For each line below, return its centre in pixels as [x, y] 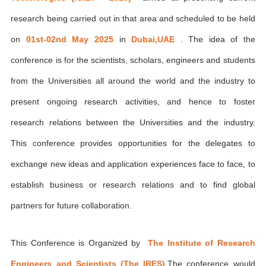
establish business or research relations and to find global [133, 185]
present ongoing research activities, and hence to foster [133, 102]
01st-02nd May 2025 [72, 39]
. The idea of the [218, 39]
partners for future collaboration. [72, 205]
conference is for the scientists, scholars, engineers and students [133, 60]
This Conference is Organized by [80, 243]
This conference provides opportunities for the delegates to [133, 143]
